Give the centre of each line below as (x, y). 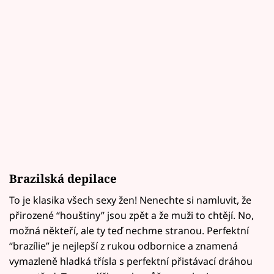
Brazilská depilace (63, 179)
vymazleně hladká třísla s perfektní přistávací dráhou (131, 261)
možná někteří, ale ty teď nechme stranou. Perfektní (129, 231)
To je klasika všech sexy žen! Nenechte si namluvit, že (130, 200)
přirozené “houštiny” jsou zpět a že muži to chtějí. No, (131, 216)
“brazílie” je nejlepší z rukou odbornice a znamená (124, 246)
